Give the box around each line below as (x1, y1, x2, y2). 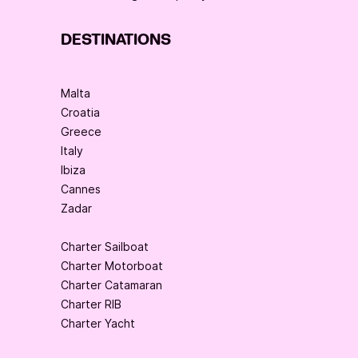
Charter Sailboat (61, 240, 149, 254)
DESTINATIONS (61, 30, 171, 51)
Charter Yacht (61, 316, 135, 331)
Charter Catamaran (61, 278, 162, 292)
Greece (61, 125, 101, 139)
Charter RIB (61, 297, 121, 312)
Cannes (61, 182, 101, 197)
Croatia (61, 105, 100, 120)
